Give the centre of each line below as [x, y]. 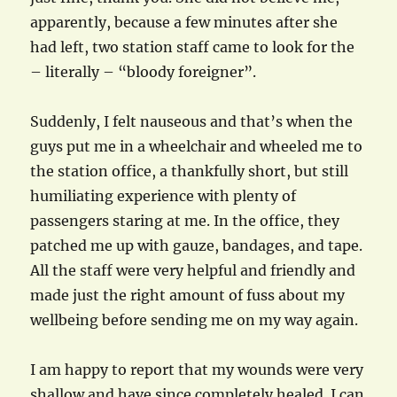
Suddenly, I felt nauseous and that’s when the [192, 122]
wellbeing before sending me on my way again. [195, 320]
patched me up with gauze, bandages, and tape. [197, 246]
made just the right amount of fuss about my [188, 296]
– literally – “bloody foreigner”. [144, 72]
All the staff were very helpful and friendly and [193, 271]
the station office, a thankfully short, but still [190, 171]
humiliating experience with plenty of [163, 196]
